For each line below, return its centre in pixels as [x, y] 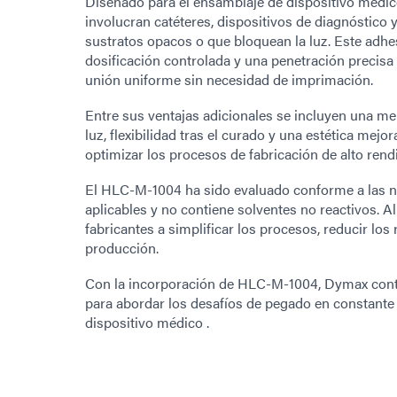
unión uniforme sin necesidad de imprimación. [229, 79]
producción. [122, 247]
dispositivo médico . [147, 322]
